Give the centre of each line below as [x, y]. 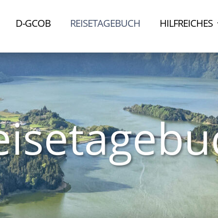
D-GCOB [33, 23]
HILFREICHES [186, 23]
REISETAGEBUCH [105, 23]
